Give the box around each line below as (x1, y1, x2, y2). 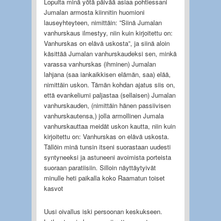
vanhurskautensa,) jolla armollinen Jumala (43, 110, 164, 120)
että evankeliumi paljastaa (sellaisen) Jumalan (43, 90, 176, 100)
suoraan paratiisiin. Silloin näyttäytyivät (43, 162, 156, 172)
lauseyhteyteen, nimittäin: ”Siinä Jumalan (43, 17, 162, 27)
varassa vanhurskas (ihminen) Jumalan (43, 59, 156, 69)
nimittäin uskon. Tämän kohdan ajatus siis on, (43, 79, 175, 89)
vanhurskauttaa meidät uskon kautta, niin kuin (43, 121, 176, 131)
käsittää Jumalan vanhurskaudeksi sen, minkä (43, 48, 177, 58)
